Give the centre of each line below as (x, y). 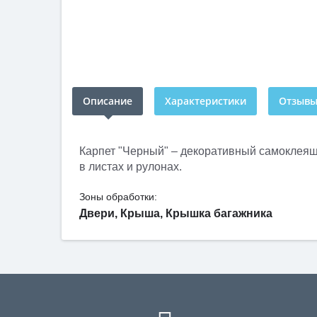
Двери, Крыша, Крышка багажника (176, 213)
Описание (108, 101)
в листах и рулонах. (131, 167)
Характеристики (206, 101)
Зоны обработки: (118, 197)
